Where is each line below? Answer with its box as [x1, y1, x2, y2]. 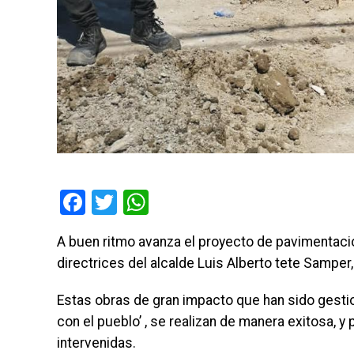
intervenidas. [57, 334, 136, 351]
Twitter [117, 186, 194, 217]
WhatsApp [149, 186, 262, 217]
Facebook [85, 186, 190, 217]
